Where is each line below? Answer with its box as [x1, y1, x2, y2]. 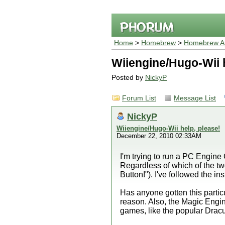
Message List [174, 94, 216, 102]
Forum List [122, 94, 156, 102]
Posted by [111, 74, 145, 81]
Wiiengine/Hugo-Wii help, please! [117, 125, 220, 132]
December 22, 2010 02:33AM [117, 132, 201, 140]
